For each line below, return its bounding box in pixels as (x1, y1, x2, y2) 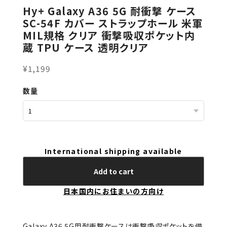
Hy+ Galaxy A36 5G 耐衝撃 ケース (22, 4, 197, 19)
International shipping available (45, 146, 182, 157)
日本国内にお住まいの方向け (63, 186, 164, 197)
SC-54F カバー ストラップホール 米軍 (22, 16, 203, 31)
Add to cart (93, 166, 134, 177)
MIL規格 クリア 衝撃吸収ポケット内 (22, 28, 196, 43)
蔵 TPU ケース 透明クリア (22, 40, 149, 55)
